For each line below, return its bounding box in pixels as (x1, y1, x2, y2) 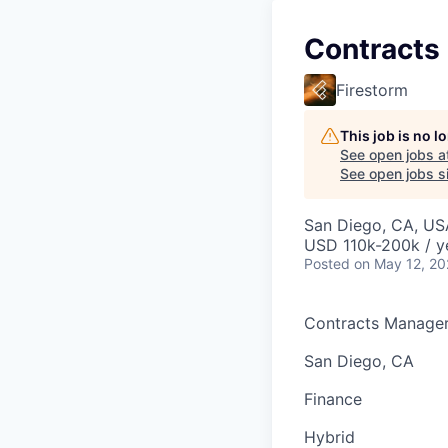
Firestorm (336, 79, 408, 100)
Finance (304, 388, 362, 409)
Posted (304, 254, 350, 272)
